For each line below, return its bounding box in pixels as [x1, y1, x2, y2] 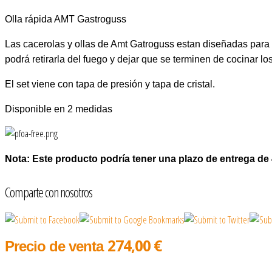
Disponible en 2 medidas [5, 104, 112, 114]
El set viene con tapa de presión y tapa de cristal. [5, 79, 215, 89]
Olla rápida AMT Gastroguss [5, 14, 126, 24]
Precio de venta [5, 237, 103, 254]
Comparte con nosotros [5, 182, 92, 202]
